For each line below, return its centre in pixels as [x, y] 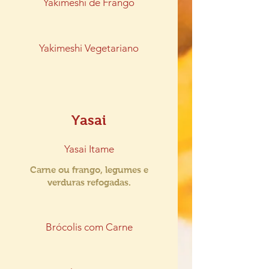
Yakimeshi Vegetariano [89, 48]
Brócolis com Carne [89, 227]
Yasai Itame [89, 149]
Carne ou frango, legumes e [89, 170]
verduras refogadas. [89, 182]
